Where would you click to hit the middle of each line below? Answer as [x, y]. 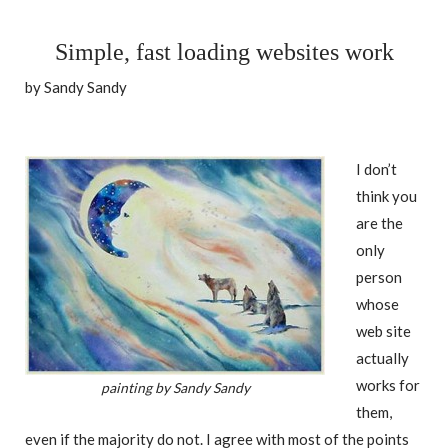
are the [379, 222]
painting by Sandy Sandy [175, 387]
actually [382, 357]
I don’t [376, 168]
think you [386, 195]
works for [388, 384]
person [379, 276]
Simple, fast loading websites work [224, 51]
